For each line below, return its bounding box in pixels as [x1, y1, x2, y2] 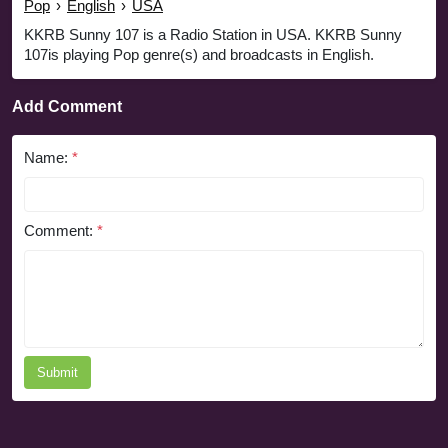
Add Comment [12, 98, 122, 116]
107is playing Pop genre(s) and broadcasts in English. [24, 46, 374, 64]
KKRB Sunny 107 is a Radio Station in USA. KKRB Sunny [24, 26, 402, 44]
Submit [37, 365, 78, 381]
